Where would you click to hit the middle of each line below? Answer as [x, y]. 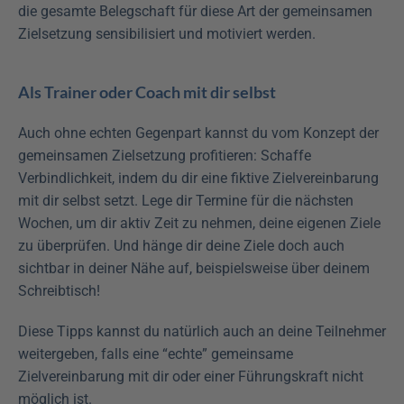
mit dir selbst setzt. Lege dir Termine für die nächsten [186, 201]
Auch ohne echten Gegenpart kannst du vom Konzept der [198, 133]
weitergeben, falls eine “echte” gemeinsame [156, 354]
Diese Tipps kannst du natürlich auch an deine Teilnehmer [202, 332]
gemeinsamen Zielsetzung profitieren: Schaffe [165, 156]
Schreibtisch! [59, 291]
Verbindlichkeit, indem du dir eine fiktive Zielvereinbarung [198, 179]
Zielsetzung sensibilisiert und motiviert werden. [167, 34]
